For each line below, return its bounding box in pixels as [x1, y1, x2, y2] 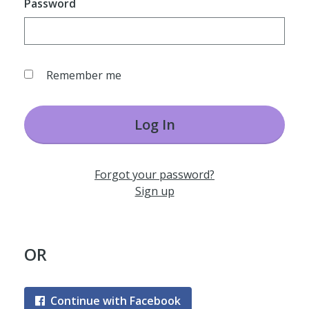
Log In [134, 115, 175, 134]
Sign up [134, 183, 175, 199]
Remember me [46, 68, 121, 83]
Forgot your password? [94, 167, 215, 182]
